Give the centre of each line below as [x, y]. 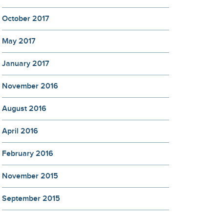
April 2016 [20, 131]
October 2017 [26, 19]
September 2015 [31, 199]
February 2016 [28, 154]
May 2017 [19, 41]
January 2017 [26, 64]
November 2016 [30, 86]
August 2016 [24, 109]
